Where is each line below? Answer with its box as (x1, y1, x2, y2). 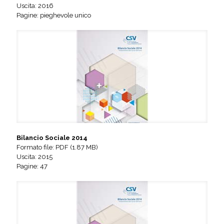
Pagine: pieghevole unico (16, 11, 91, 19)
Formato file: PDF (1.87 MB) (16, 143, 98, 151)
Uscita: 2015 (16, 152, 52, 160)
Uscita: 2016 (16, 1, 53, 9)
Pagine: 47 (16, 162, 47, 170)
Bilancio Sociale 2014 (16, 133, 87, 141)
